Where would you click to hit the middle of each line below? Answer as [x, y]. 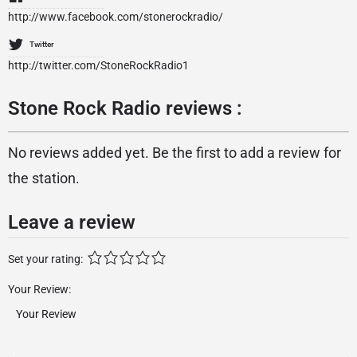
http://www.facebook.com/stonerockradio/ [116, 17]
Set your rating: [45, 259]
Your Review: [39, 289]
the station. [44, 178]
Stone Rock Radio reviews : [125, 108]
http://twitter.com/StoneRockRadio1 [98, 65]
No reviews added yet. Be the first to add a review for [175, 153]
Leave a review [72, 222]
